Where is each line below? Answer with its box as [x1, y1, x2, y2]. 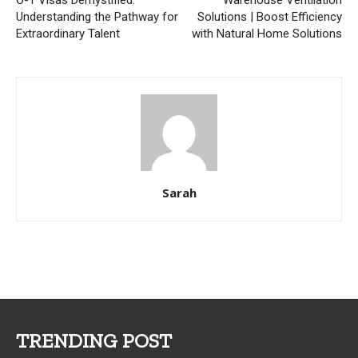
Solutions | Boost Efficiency [197, 10, 342, 25]
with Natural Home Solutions [192, 26, 342, 42]
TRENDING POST [16, 328, 172, 353]
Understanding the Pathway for [16, 10, 178, 25]
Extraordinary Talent [16, 26, 120, 42]
